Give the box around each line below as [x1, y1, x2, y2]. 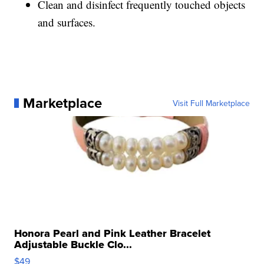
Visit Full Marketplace [172, 97, 250, 109]
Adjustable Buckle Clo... [14, 236, 133, 252]
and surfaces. [38, 14, 96, 29]
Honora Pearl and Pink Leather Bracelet [14, 225, 211, 241]
